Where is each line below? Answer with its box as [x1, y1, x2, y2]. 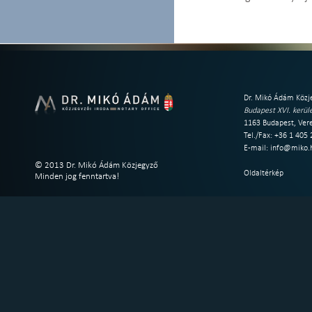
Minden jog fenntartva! [35, 172, 119, 181]
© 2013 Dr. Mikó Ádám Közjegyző [35, 161, 158, 170]
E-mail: [244, 144, 270, 153]
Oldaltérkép [244, 169, 283, 178]
